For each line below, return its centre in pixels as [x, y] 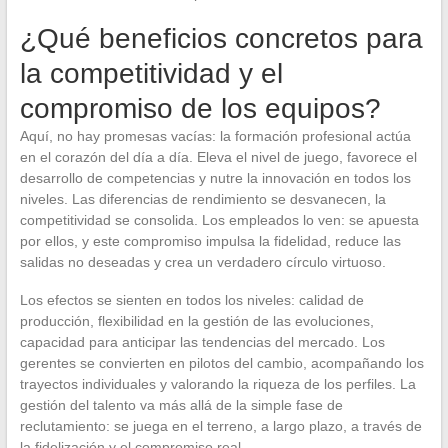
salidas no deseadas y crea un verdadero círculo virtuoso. [202, 261]
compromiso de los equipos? [200, 108]
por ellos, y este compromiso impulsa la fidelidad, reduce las [210, 240]
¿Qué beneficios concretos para [221, 38]
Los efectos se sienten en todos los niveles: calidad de [191, 299]
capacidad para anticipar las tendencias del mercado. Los [202, 341]
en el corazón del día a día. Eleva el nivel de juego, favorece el [218, 156]
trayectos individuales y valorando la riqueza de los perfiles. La [217, 383]
